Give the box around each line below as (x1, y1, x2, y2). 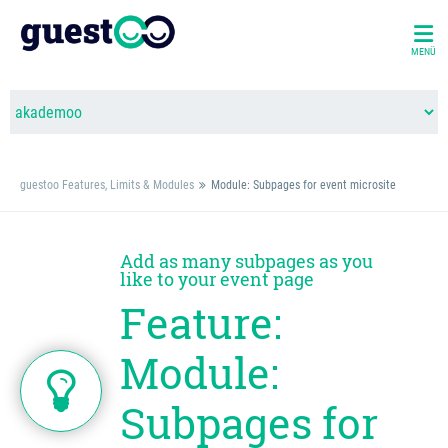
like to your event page (120, 267, 314, 291)
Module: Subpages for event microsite (211, 178, 396, 192)
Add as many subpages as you (120, 249, 373, 273)
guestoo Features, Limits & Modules (20, 178, 194, 192)
